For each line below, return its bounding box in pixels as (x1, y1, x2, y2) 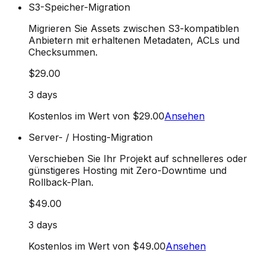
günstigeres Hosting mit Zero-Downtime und (28, 164, 227, 176)
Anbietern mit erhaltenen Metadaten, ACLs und (28, 34, 240, 46)
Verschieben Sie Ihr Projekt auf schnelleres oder (28, 152, 247, 164)
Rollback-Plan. (28, 176, 93, 188)
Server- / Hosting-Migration (28, 131, 153, 143)
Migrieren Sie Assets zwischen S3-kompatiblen (28, 22, 239, 34)
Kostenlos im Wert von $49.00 (28, 240, 166, 252)
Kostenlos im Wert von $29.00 (28, 109, 164, 122)
